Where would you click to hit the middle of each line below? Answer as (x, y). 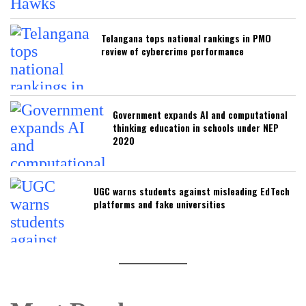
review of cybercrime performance (172, 51)
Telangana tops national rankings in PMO (186, 38)
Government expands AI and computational (200, 114)
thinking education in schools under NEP (196, 127)
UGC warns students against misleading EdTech (192, 191)
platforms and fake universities (159, 204)
